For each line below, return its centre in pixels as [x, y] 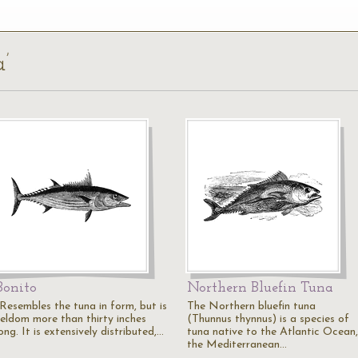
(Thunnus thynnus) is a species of [268, 319]
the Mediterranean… [237, 345]
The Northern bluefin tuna [251, 306]
